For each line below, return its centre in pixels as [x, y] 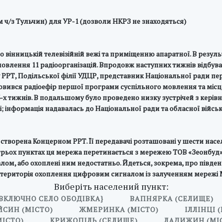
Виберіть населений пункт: [111, 186]
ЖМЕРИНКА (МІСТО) [119, 209]
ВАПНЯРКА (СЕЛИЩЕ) [172, 198]
